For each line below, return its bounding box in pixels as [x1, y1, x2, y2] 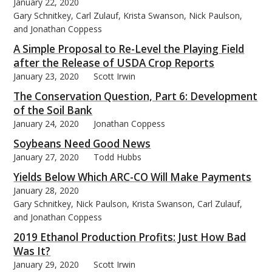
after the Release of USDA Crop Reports [13, 55, 215, 70]
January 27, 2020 [13, 151, 80, 163]
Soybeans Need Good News [13, 136, 151, 151]
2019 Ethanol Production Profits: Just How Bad [13, 229, 246, 244]
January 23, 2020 [13, 70, 80, 82]
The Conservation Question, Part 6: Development [13, 89, 258, 103]
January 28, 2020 [13, 184, 80, 196]
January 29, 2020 [13, 258, 80, 270]
